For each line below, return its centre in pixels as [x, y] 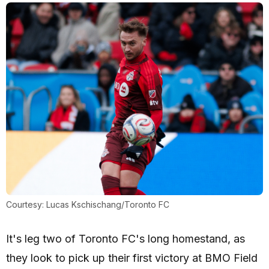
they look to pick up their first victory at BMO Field [132, 258]
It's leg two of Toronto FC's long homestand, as [125, 239]
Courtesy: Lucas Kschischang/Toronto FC [88, 204]
